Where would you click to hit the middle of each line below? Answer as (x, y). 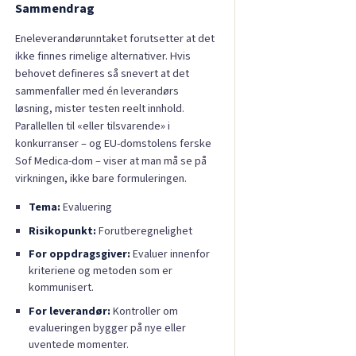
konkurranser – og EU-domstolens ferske (113, 144)
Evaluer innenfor (170, 255)
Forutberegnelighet (144, 231)
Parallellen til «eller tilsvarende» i (93, 126)
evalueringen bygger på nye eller (107, 329)
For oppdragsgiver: (79, 255)
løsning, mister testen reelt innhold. (100, 109)
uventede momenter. (78, 345)
